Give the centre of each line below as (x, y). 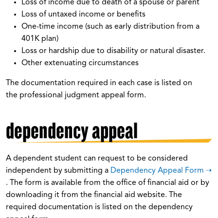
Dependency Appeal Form (157, 171)
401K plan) (40, 39)
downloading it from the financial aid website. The (94, 195)
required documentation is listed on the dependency (99, 207)
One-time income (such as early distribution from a (110, 27)
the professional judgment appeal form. (76, 95)
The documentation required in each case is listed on (99, 83)
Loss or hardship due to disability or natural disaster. (113, 51)
